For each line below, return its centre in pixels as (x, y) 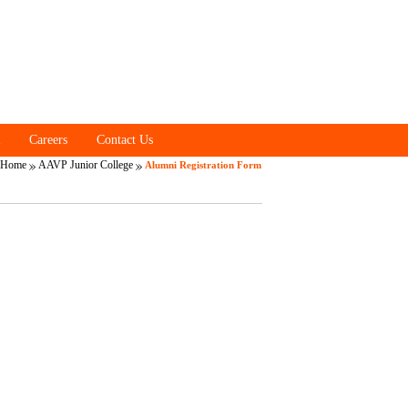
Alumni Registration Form (203, 165)
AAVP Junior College (85, 165)
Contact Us (125, 140)
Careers (48, 140)
